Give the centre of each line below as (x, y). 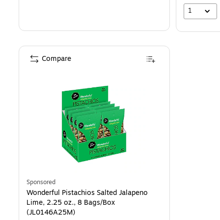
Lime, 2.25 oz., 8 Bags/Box (71, 202)
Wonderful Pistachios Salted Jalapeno (87, 192)
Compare (56, 58)
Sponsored (41, 182)
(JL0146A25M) (51, 212)
